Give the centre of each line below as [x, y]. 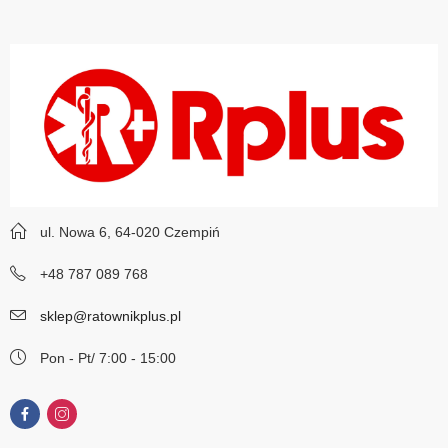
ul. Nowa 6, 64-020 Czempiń [130, 232]
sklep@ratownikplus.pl [110, 316]
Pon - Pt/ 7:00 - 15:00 [108, 358]
